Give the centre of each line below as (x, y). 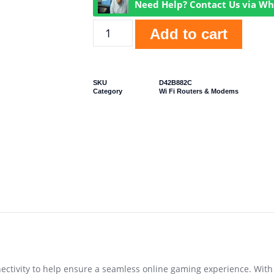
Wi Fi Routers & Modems (199, 91)
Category (108, 91)
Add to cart (189, 34)
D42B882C (176, 82)
